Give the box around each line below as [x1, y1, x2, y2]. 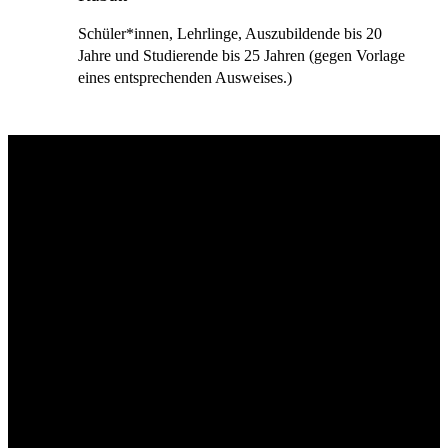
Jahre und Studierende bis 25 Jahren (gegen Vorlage [78, 47, 405, 65]
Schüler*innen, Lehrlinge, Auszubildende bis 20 [78, 25, 382, 43]
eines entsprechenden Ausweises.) [78, 69, 292, 87]
